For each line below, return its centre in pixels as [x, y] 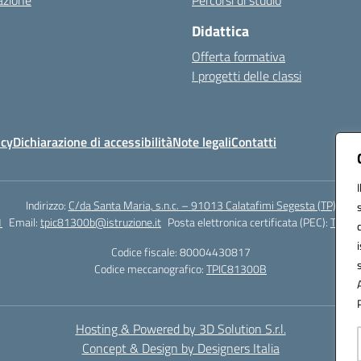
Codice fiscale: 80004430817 [180, 252]
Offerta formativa [239, 56]
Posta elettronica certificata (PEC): [249, 222]
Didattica [220, 31]
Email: [25, 222]
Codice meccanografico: [150, 269]
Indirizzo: [47, 205]
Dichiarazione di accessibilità [93, 142]
